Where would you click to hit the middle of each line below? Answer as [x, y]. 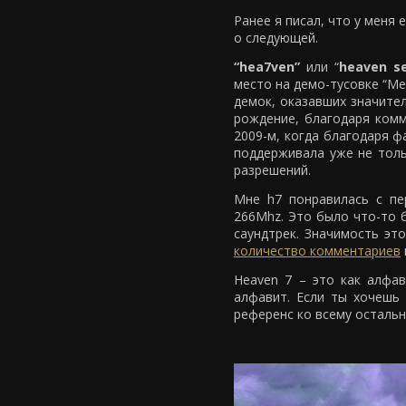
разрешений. [272, 170]
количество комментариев [317, 251]
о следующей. [276, 38]
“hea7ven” [267, 67]
